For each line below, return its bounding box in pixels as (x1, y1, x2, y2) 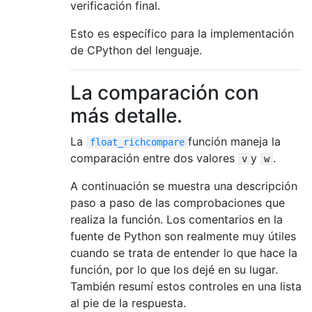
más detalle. (70, 103, 182, 127)
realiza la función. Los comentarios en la (70, 212, 283, 226)
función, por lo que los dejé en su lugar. (70, 262, 278, 276)
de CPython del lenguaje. (70, 42, 202, 57)
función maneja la (188, 134, 281, 148)
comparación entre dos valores (70, 150, 238, 165)
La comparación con (70, 80, 259, 104)
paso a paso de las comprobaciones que (70, 195, 285, 210)
